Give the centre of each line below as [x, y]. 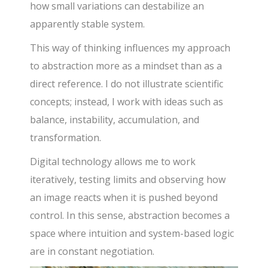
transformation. [66, 138]
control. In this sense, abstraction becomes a [130, 216]
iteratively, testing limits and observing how [128, 180]
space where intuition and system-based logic [132, 234]
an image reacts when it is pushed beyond [124, 198]
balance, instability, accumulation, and [115, 120]
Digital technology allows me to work [113, 162]
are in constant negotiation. [92, 252]
